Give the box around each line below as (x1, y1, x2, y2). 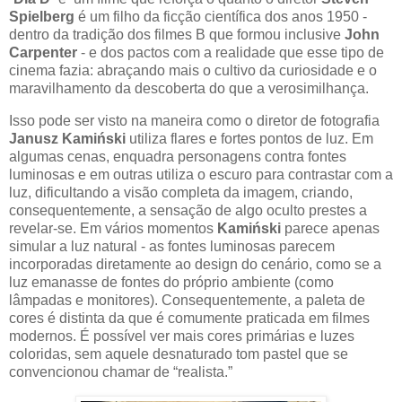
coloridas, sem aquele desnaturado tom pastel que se (9, 346, 348, 363)
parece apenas (284, 221, 380, 237)
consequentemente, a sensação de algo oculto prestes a (9, 203, 367, 219)
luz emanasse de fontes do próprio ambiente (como (9, 275, 334, 291)
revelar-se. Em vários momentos (9, 221, 217, 237)
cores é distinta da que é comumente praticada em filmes (9, 310, 370, 327)
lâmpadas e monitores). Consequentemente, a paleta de (9, 293, 365, 309)
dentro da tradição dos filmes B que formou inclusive (9, 27, 341, 43)
